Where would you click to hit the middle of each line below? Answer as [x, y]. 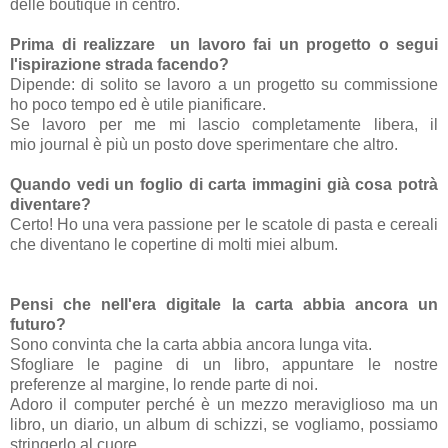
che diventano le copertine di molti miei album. [174, 244]
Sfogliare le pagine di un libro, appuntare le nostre [224, 364]
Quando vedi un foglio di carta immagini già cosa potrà [224, 184]
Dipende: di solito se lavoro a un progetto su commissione [224, 84]
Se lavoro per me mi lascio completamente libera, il [224, 124]
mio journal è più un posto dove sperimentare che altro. [204, 144]
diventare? [50, 204]
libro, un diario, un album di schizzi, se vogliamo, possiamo [224, 424]
